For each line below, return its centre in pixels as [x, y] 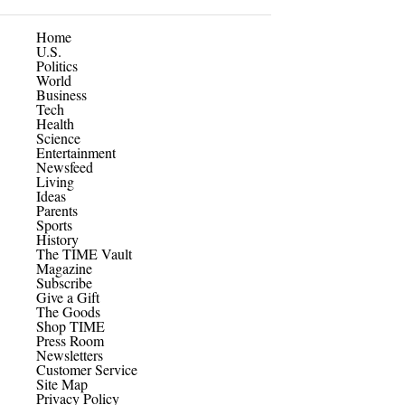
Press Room [70, 340]
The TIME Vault [84, 253]
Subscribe [64, 282]
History [57, 239]
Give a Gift [68, 297]
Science [58, 137]
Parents [57, 210]
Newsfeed [65, 166]
